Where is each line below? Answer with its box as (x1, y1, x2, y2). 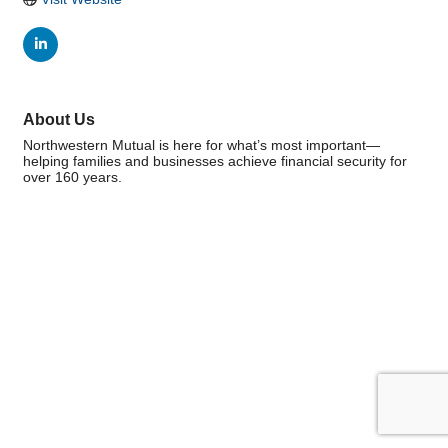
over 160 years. (23, 169, 122, 186)
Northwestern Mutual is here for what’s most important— (23, 137, 380, 154)
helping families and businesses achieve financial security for (23, 153, 407, 170)
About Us (23, 110, 95, 129)
